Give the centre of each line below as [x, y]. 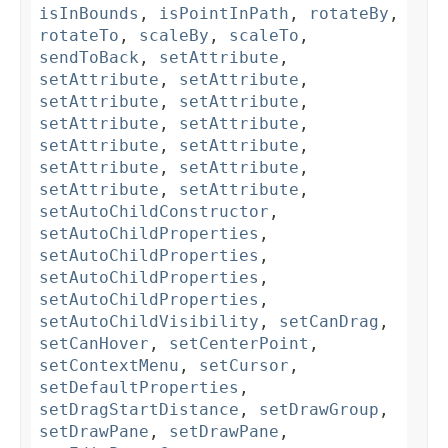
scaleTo [264, 36]
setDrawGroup [319, 410]
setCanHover [94, 344]
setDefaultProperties [139, 388]
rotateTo [79, 36]
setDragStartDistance [139, 410]
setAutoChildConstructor [154, 212]
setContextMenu [109, 366]
